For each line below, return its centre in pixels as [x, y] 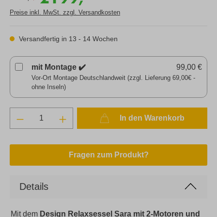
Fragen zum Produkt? [108, 155]
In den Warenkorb [151, 118]
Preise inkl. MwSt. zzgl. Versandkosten [65, 12]
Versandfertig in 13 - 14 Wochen [67, 39]
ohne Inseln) [49, 87]
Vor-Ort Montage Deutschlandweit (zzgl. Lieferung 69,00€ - [113, 77]
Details [34, 186]
